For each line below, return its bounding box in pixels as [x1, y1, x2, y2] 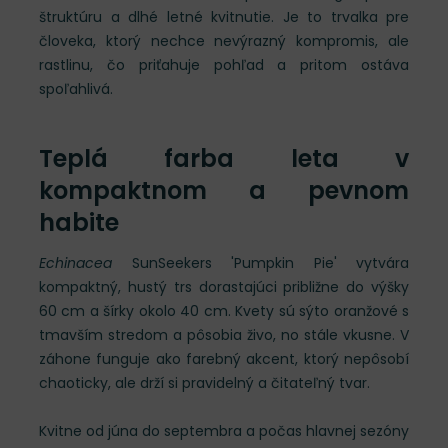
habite [39, 206, 119, 239]
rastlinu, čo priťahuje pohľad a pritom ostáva [39, 55, 409, 75]
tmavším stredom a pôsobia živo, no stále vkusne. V [39, 325, 409, 345]
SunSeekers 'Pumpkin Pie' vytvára [112, 253, 409, 273]
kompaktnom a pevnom [39, 174, 409, 207]
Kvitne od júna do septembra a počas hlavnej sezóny [39, 421, 409, 441]
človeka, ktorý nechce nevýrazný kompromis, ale [39, 31, 409, 51]
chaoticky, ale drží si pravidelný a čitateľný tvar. [39, 373, 370, 393]
